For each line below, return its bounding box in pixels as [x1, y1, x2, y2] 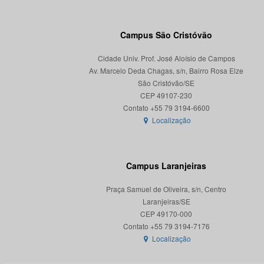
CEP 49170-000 [140, 209, 192, 219]
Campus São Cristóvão [120, 29, 212, 41]
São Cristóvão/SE [138, 78, 194, 88]
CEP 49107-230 [140, 90, 192, 100]
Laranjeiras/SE [142, 196, 190, 206]
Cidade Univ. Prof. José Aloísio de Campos [97, 53, 235, 63]
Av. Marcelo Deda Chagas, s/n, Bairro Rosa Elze [89, 65, 243, 75]
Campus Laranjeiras [126, 160, 206, 171]
